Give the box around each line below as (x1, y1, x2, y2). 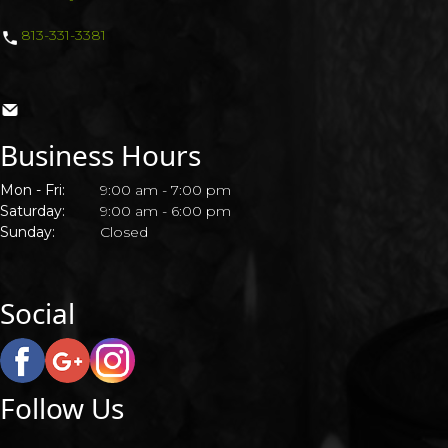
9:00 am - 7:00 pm (100, 181, 231, 199)
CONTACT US (16, 34, 121, 53)
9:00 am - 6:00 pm (100, 202, 231, 220)
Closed (100, 223, 148, 241)
